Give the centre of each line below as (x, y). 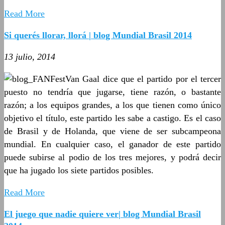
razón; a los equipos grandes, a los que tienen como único (113, 105)
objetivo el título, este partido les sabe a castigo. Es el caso (113, 118)
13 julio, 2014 (30, 57)
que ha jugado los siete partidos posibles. (79, 170)
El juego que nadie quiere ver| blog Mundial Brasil (102, 214)
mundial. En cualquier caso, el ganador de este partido (113, 144)
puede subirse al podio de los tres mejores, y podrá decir (113, 157)
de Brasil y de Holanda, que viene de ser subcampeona (113, 131)
